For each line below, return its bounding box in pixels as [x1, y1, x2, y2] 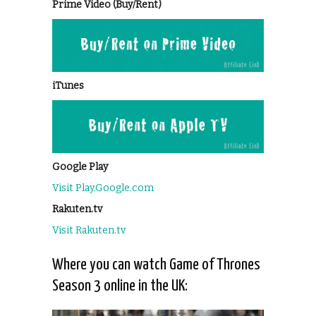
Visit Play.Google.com [52, 181, 154, 194]
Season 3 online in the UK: [52, 277, 188, 294]
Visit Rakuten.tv [52, 224, 126, 236]
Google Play [52, 160, 108, 173]
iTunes [52, 79, 84, 92]
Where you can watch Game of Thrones [52, 256, 260, 273]
